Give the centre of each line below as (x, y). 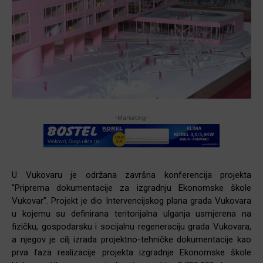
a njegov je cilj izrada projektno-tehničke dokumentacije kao (131, 239)
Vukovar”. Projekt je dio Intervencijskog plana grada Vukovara (131, 200)
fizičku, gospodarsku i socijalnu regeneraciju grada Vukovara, (131, 226)
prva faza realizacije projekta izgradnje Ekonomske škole (131, 252)
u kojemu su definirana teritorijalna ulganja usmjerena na (131, 213)
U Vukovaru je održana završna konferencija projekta (131, 175)
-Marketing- (131, 117)
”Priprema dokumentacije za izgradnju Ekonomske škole (131, 188)
